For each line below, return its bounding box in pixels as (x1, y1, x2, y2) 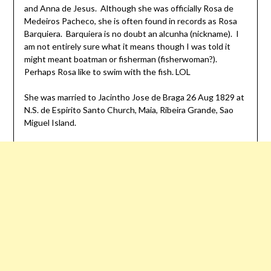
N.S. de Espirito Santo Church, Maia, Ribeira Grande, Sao (24, 105, 233, 116)
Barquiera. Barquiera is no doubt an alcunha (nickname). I (24, 28, 239, 39)
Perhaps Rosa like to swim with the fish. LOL (24, 67, 191, 77)
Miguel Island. (24, 117, 76, 128)
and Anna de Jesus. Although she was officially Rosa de (24, 3, 233, 14)
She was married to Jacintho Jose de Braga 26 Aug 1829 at (24, 92, 244, 103)
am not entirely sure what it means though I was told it (24, 41, 230, 52)
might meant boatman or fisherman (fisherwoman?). (24, 54, 219, 65)
